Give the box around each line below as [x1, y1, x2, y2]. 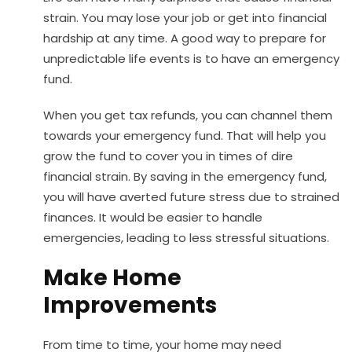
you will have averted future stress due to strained [43, 188, 339, 205]
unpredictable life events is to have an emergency [43, 49, 339, 67]
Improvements [43, 289, 217, 321]
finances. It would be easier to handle [43, 208, 262, 225]
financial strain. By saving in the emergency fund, [43, 167, 327, 185]
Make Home [43, 262, 181, 293]
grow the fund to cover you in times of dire [43, 147, 293, 164]
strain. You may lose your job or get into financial [43, 9, 327, 26]
